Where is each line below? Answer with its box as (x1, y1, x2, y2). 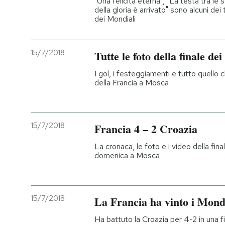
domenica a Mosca (94, 150, 160, 161)
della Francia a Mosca (94, 77, 169, 88)
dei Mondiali (94, 13, 136, 24)
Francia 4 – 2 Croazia (94, 120, 197, 137)
